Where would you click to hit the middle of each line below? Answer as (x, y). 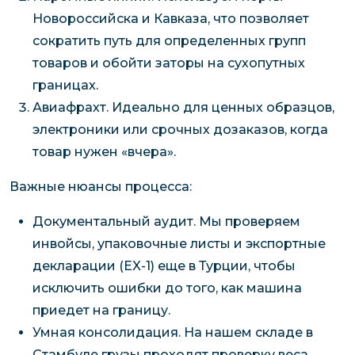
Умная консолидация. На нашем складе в (172, 333)
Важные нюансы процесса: (101, 187)
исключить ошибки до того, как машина (167, 288)
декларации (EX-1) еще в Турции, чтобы (164, 266)
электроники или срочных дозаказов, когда (180, 130)
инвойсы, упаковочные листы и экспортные (179, 244)
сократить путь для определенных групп (169, 41)
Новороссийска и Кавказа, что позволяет (170, 19)
